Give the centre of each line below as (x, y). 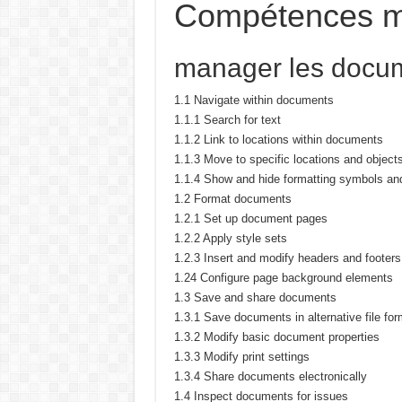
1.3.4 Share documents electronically (270, 376)
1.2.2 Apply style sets (230, 238)
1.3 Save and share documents (255, 297)
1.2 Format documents (232, 199)
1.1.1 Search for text (227, 120)
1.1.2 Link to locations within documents (278, 140)
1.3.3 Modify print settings (241, 357)
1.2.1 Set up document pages (250, 218)
